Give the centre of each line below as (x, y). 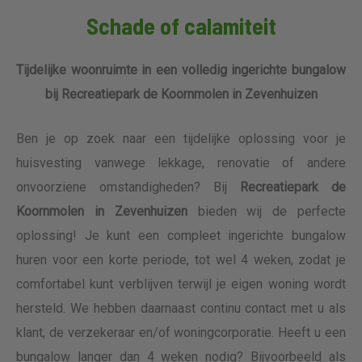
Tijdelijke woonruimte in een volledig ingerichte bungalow (181, 70)
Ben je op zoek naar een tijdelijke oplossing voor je (181, 139)
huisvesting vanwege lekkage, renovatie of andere (181, 163)
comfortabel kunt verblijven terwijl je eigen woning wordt (181, 284)
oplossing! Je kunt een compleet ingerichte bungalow (181, 236)
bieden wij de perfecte (267, 211)
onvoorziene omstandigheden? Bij (128, 187)
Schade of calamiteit (181, 26)
